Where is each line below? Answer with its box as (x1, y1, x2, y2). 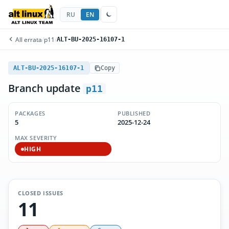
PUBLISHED (118, 109, 151, 117)
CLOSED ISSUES (18, 189, 63, 197)
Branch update (8, 81, 83, 95)
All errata (14, 35, 42, 43)
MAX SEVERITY (15, 134, 57, 142)
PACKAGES (15, 109, 45, 117)
